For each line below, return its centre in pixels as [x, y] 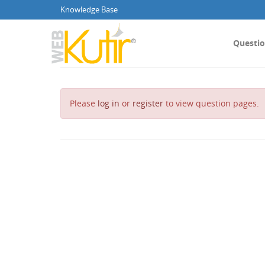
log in [109, 103]
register [148, 103]
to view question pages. [211, 103]
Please [84, 103]
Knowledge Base [89, 10]
